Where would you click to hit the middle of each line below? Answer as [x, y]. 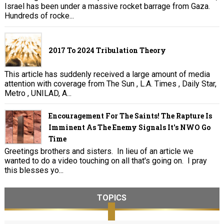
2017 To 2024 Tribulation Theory [107, 50]
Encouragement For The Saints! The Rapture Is [130, 116]
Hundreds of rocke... [39, 16]
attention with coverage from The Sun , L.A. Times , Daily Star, [110, 83]
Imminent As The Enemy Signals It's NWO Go [129, 127]
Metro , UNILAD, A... [38, 93]
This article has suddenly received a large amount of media [107, 74]
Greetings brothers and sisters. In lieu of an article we [99, 151]
